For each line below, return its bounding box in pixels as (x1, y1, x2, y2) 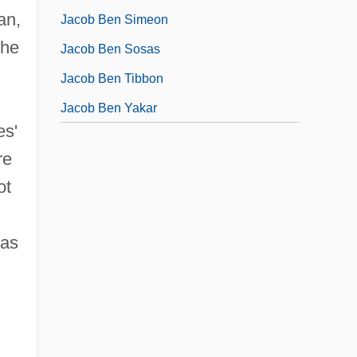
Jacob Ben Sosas (61, 41, 160, 56)
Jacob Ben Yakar (61, 100, 157, 115)
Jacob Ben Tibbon (61, 71, 163, 85)
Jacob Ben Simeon (61, 12, 168, 26)
